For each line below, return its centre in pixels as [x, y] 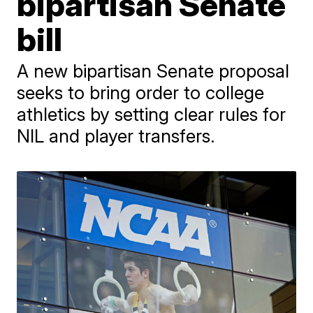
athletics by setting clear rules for [152, 114]
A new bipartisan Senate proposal [153, 71]
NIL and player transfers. [116, 136]
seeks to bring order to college [141, 92]
